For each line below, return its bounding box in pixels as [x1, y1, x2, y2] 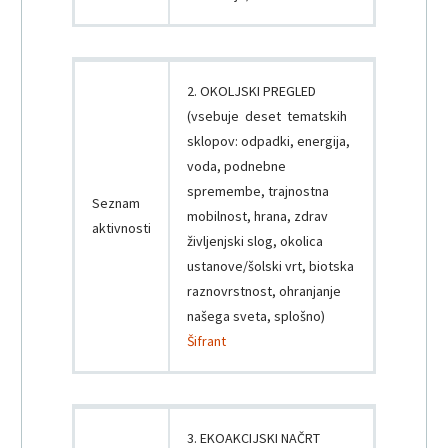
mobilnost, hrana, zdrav [187, 207, 328, 226]
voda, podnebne [187, 157, 286, 176]
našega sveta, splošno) [187, 307, 325, 326]
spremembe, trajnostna [187, 182, 329, 201]
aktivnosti [92, 219, 151, 238]
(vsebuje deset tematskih [187, 107, 347, 126]
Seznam [92, 194, 140, 213]
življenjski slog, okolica [187, 232, 323, 251]
